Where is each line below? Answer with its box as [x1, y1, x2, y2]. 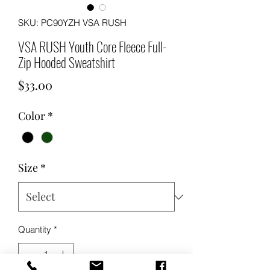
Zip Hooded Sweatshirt [18, 52, 115, 72]
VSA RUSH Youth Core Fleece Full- [18, 37, 166, 56]
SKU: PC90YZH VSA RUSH [18, 17, 127, 28]
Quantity [18, 224, 51, 236]
